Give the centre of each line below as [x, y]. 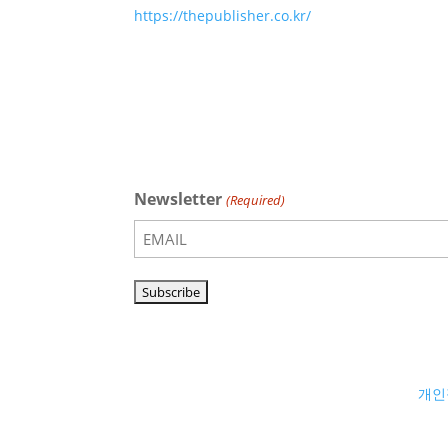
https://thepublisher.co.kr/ [223, 15]
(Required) [255, 200]
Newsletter [178, 199]
